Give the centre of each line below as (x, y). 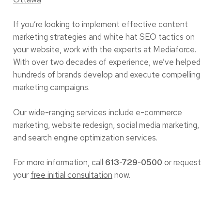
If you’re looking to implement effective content (100, 24)
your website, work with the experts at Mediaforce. (104, 50)
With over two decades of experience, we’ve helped (107, 62)
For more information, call (59, 163)
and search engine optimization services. (85, 137)
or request (181, 163)
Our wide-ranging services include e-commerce (97, 112)
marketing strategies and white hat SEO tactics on (104, 37)
